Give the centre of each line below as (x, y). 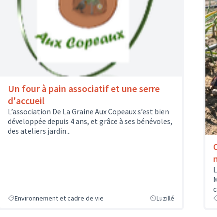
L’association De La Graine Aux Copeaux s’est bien (88, 111)
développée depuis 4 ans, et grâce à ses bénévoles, (90, 121)
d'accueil (26, 100)
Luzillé (165, 198)
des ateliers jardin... (39, 131)
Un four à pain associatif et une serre (84, 88)
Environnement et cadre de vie (59, 198)
